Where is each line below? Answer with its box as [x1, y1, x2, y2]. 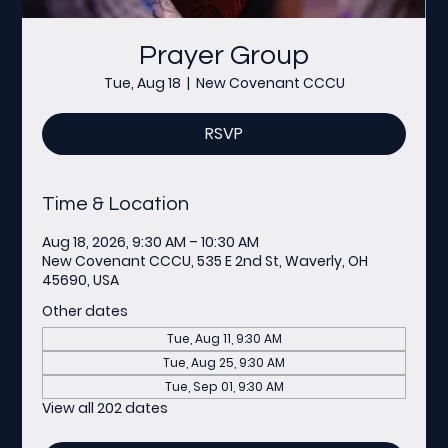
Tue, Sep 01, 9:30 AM [164, 377, 284, 395]
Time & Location [42, 193, 190, 214]
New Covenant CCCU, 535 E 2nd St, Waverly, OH [42, 250, 369, 271]
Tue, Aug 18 [103, 72, 181, 93]
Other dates [42, 300, 129, 321]
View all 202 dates [42, 397, 169, 418]
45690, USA [42, 269, 120, 290]
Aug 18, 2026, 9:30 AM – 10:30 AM [42, 231, 260, 252]
